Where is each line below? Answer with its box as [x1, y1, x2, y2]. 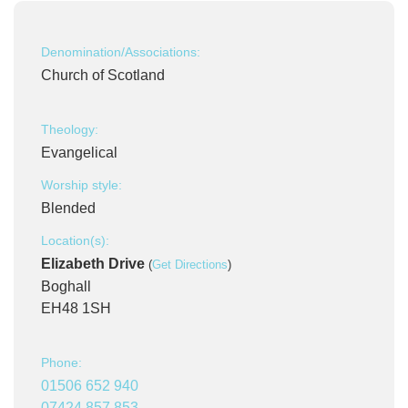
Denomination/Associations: [41, 45, 200, 59]
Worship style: [41, 178, 122, 192]
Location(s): [41, 233, 109, 248]
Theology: [41, 122, 98, 137]
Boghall [41, 279, 91, 294]
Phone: [41, 355, 82, 370]
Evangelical [41, 145, 117, 160]
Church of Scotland [41, 67, 165, 83]
